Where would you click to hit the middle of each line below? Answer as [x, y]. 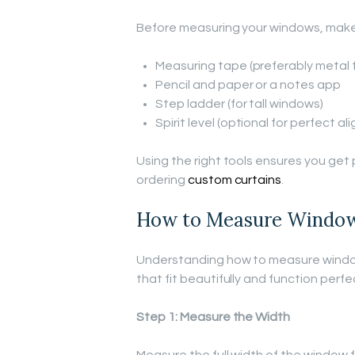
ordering [162, 179]
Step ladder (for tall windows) [240, 103]
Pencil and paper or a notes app [248, 84]
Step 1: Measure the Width [214, 317]
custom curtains [235, 179]
